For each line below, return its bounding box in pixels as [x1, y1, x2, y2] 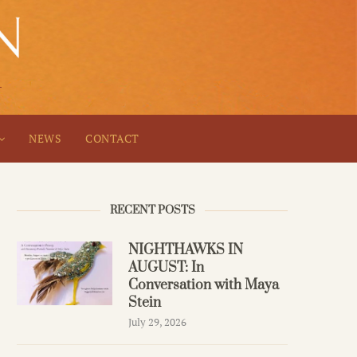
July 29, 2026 [128, 315, 186, 330]
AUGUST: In [128, 259, 204, 277]
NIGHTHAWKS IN [128, 241, 243, 260]
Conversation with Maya [128, 277, 279, 295]
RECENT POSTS [109, 203, 195, 218]
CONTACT [85, 131, 139, 147]
